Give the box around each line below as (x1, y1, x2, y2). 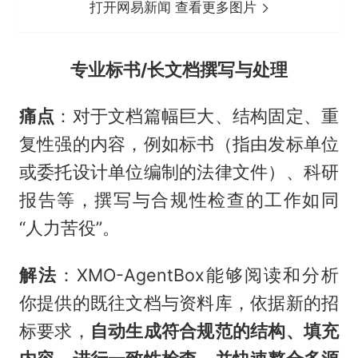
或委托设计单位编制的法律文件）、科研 (18, 161, 340, 183)
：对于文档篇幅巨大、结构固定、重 (54, 105, 340, 127)
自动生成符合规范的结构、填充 (89, 320, 340, 342)
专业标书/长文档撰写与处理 (70, 58, 288, 80)
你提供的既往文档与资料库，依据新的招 (18, 292, 340, 314)
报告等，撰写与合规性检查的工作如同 (18, 189, 340, 211)
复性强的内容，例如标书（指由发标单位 (18, 133, 340, 155)
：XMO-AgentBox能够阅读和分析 (57, 265, 340, 286)
